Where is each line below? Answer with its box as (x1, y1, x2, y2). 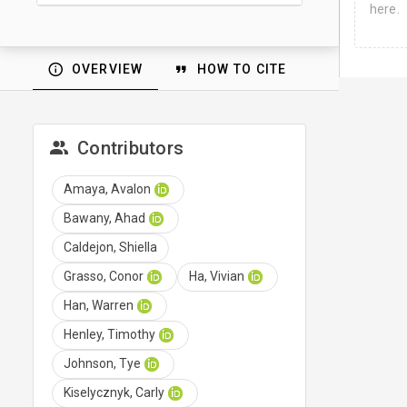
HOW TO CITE (196, 61, 287, 76)
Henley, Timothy (64, 327, 155, 342)
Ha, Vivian (189, 269, 244, 284)
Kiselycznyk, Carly (64, 385, 164, 401)
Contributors (77, 136, 184, 159)
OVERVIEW (71, 61, 144, 76)
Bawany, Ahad (64, 211, 145, 226)
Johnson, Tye (64, 356, 141, 372)
